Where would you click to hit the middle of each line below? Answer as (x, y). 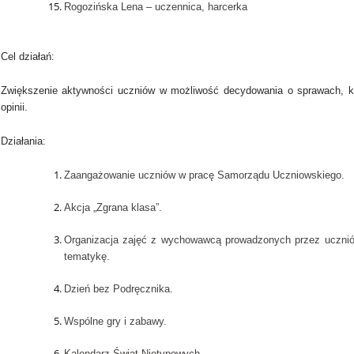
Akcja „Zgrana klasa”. (113, 208)
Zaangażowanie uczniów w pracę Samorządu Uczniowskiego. (204, 175)
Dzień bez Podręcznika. (118, 289)
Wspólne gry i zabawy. (115, 322)
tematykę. (87, 257)
